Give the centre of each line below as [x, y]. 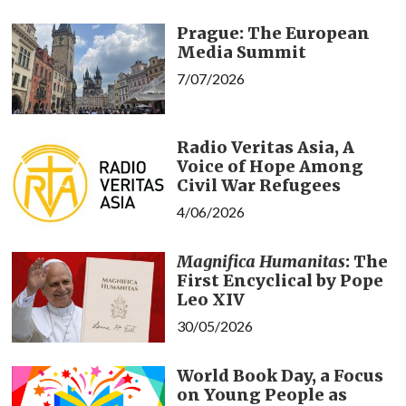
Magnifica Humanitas [261, 261]
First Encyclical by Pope [280, 280]
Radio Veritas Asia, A [265, 147]
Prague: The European [273, 33]
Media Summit [241, 52]
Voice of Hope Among [270, 166]
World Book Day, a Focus [280, 375]
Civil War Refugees [258, 185]
